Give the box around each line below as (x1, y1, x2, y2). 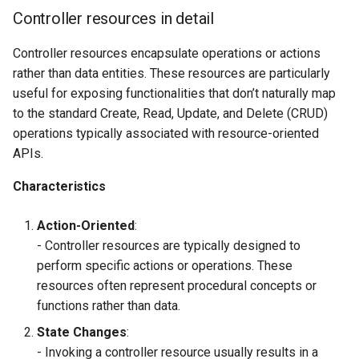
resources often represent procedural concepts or (37, 278, 317, 294)
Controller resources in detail (13, 9, 214, 29)
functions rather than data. (37, 298, 180, 314)
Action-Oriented (37, 218, 135, 234)
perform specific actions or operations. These (37, 258, 292, 274)
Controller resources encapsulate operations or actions (13, 46, 321, 62)
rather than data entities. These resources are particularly (13, 66, 330, 82)
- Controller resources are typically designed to (37, 238, 301, 254)
